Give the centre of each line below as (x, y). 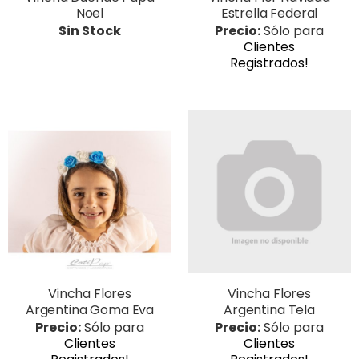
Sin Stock (90, 30)
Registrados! (269, 63)
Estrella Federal (269, 13)
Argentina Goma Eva (90, 309)
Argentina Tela (269, 309)
